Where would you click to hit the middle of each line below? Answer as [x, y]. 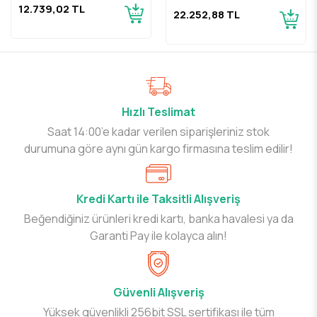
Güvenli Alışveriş [158, 293]
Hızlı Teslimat [158, 112]
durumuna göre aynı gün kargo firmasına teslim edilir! [158, 149]
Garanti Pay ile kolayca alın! [158, 236]
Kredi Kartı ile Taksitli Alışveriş [158, 199]
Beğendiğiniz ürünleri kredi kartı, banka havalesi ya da [158, 219]
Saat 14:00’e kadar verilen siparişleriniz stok [158, 132]
